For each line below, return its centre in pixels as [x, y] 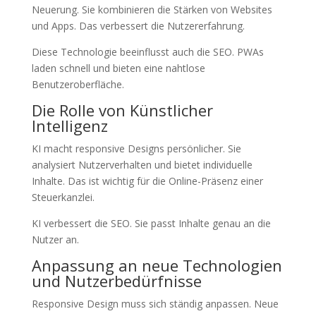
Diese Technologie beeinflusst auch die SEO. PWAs [147, 52]
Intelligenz [69, 126]
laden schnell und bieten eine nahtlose [118, 68]
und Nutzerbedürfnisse [116, 281]
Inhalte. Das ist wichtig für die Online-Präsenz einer [147, 181]
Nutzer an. [55, 239]
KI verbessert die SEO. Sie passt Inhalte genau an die [151, 223]
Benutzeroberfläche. [78, 84]
